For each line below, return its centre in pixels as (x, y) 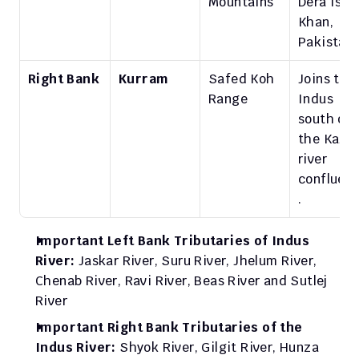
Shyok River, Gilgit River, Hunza (220, 348)
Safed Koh (242, 79)
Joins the (327, 79)
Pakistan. (328, 42)
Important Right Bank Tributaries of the (169, 328)
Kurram (144, 79)
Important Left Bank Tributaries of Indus (172, 241)
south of (325, 119)
